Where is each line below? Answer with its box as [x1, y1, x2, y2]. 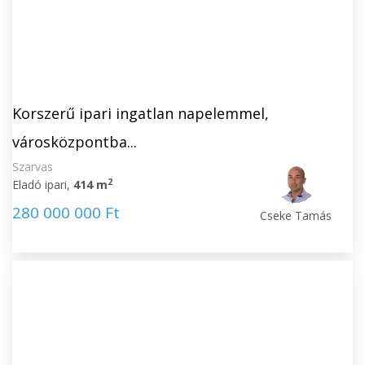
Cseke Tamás [260, 208, 332, 223]
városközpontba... [12, 132, 137, 152]
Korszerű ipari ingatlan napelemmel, [12, 103, 269, 123]
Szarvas [12, 159, 53, 174]
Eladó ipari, [12, 177, 73, 192]
